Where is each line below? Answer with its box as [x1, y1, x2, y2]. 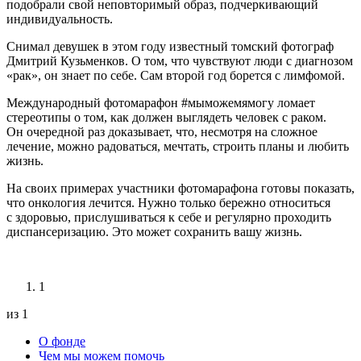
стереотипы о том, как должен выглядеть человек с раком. [6, 110, 326, 125]
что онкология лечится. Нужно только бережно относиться [6, 196, 330, 210]
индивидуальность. [6, 12, 113, 27]
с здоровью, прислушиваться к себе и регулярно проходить [6, 210, 331, 225]
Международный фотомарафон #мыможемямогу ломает [6, 96, 315, 110]
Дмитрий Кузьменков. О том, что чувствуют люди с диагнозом [6, 54, 353, 68]
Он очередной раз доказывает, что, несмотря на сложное [6, 125, 317, 139]
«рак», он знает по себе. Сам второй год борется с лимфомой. [6, 68, 345, 83]
